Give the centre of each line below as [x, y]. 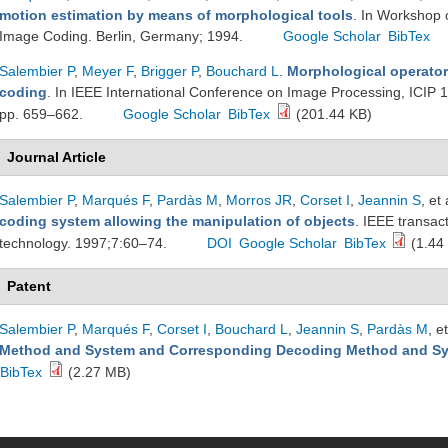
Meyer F [107, 71]
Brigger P [169, 71]
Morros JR [259, 200]
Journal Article [56, 157]
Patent [29, 286]
